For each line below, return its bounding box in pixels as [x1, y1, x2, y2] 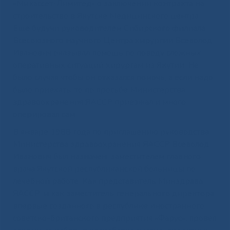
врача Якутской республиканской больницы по [12, 163, 196, 175]
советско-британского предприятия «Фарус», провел [12, 212, 217, 224]
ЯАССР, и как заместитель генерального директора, [12, 187, 216, 199]
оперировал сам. [12, 108, 76, 120]
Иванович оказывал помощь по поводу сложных [12, 47, 201, 59]
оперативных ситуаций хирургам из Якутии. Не [12, 59, 199, 71]
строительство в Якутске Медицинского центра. [12, 10, 200, 22]
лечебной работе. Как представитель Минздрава [12, 175, 203, 187]
